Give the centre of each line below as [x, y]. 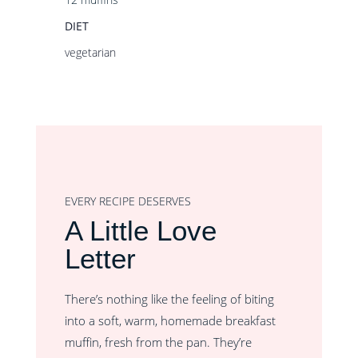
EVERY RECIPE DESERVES [127, 201]
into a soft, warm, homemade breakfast [170, 320]
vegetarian [90, 52]
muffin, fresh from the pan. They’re [158, 342]
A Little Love [140, 231]
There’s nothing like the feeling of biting [169, 299]
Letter [100, 259]
